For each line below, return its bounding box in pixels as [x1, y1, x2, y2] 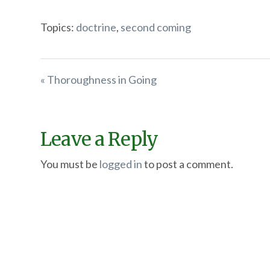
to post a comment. [142, 157, 234, 171]
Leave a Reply [40, 128, 158, 151]
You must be [40, 157, 100, 171]
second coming [121, 20, 192, 34]
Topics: [40, 20, 75, 34]
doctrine [76, 20, 117, 34]
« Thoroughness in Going [40, 72, 157, 86]
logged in [99, 157, 143, 171]
